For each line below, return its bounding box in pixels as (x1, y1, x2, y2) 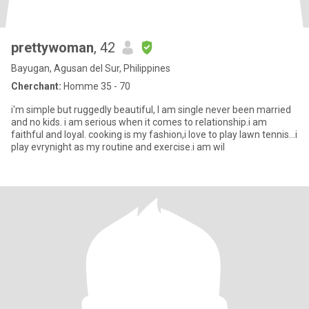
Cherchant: (11, 81, 61, 92)
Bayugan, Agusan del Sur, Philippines (11, 63, 170, 74)
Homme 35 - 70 (61, 81, 130, 92)
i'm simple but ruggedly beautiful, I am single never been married (11, 104, 291, 115)
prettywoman (11, 39, 94, 56)
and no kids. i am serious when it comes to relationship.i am (11, 117, 267, 128)
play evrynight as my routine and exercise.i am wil (11, 141, 225, 152)
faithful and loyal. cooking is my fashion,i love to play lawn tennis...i (11, 129, 297, 140)
